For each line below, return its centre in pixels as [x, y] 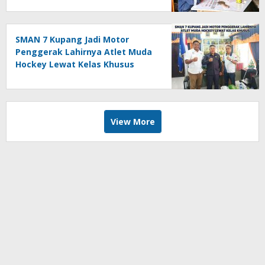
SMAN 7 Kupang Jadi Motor [72, 39]
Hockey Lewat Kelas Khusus [75, 64]
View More [132, 121]
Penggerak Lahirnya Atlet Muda [84, 51]
